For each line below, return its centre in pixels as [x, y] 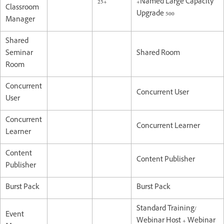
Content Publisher [166, 160]
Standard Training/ [166, 209]
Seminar [19, 53]
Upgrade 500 [155, 14]
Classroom [22, 8]
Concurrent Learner [168, 126]
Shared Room [158, 53]
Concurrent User [163, 93]
